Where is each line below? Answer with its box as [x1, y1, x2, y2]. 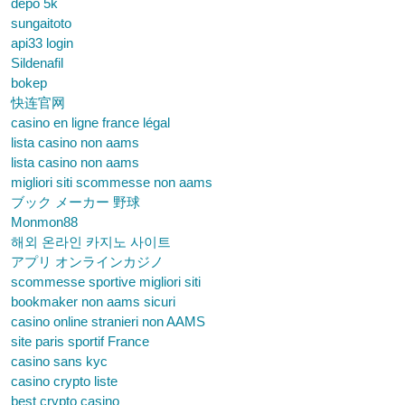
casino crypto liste [11, 373, 118, 389]
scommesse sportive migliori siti [11, 274, 201, 289]
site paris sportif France [11, 334, 149, 349]
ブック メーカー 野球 [11, 194, 140, 210]
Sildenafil [11, 55, 63, 71]
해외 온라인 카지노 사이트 [11, 234, 171, 250]
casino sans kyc [11, 353, 108, 369]
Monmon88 [11, 214, 78, 230]
